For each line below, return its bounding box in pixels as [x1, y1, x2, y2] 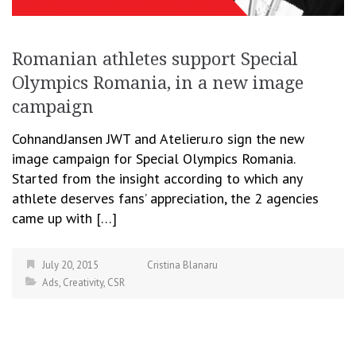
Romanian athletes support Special [12, 48, 298, 69]
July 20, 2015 [42, 257, 99, 272]
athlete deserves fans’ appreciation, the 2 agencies [12, 188, 319, 207]
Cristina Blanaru [147, 257, 218, 272]
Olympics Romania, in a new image [12, 72, 304, 93]
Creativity [63, 275, 103, 289]
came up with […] [12, 208, 117, 227]
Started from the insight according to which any [12, 168, 302, 188]
